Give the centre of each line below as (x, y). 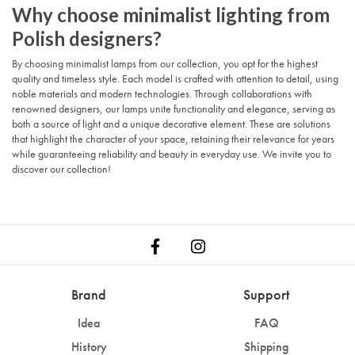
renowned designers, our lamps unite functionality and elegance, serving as (174, 108)
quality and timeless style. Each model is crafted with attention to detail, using (175, 78)
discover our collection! (61, 168)
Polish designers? (87, 38)
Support (266, 294)
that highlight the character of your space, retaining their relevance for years (173, 138)
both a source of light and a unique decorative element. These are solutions (171, 123)
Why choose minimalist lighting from (171, 14)
